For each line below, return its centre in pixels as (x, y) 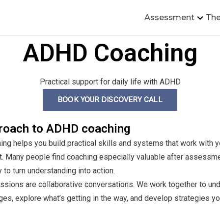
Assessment (170, 17)
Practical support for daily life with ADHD (110, 82)
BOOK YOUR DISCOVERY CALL (110, 100)
